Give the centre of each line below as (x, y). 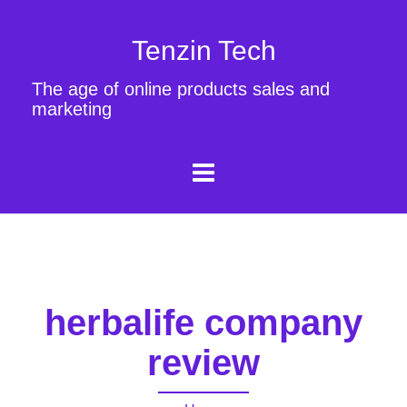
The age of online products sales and (181, 89)
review (203, 362)
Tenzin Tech (203, 50)
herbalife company (203, 322)
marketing (72, 109)
